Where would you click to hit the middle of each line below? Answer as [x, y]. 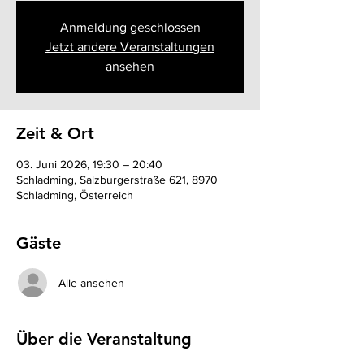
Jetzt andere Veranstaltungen [130, 47]
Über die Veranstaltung [104, 339]
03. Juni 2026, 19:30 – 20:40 [89, 164]
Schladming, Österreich [75, 195]
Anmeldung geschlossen [130, 27]
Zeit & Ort [55, 133]
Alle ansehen [91, 282]
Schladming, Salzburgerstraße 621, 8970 [117, 180]
